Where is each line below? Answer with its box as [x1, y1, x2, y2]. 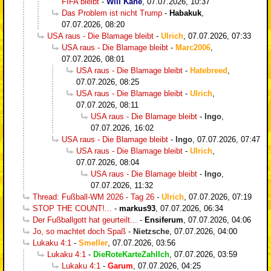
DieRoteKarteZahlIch [93, 249, 169, 259]
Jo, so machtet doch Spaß [33, 226, 126, 236]
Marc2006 [175, 42, 211, 52]
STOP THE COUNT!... [33, 203, 112, 213]
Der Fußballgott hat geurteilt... [33, 215, 137, 224]
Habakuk [169, 8, 201, 18]
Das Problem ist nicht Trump [62, 8, 162, 18]
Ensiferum [145, 215, 183, 224]
